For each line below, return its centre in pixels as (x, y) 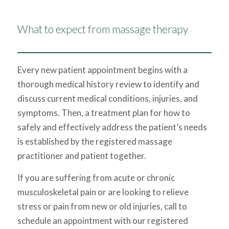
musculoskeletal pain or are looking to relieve (103, 192)
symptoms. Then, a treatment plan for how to (104, 113)
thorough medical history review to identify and (108, 84)
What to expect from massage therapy (102, 29)
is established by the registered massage (95, 142)
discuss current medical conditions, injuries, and (107, 99)
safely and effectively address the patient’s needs (112, 127)
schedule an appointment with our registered (102, 220)
